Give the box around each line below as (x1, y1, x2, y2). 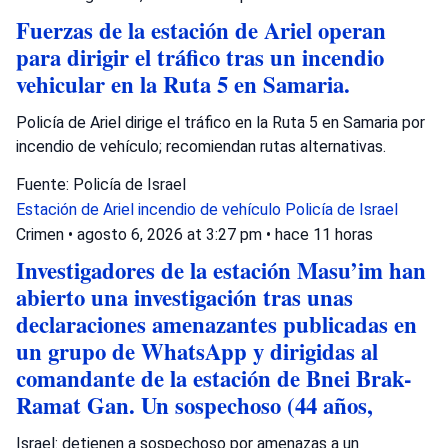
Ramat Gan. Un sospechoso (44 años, (16, 389, 373, 422)
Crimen (16, 225, 64, 244)
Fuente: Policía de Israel (16, 175, 186, 194)
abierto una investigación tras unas (16, 281, 353, 314)
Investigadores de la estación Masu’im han (16, 254, 426, 287)
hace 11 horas (275, 225, 373, 244)
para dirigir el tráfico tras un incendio (16, 41, 384, 74)
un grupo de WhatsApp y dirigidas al (16, 335, 378, 368)
